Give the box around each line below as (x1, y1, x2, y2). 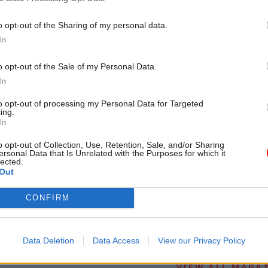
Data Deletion (23, 235, 74, 245)
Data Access (93, 235, 139, 245)
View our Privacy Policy (158, 235, 245, 245)
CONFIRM (25, 193, 70, 202)
